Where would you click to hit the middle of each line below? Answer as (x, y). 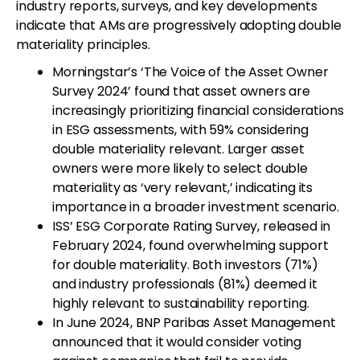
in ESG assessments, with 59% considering (181, 129)
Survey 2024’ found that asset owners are (182, 91)
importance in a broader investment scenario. (196, 207)
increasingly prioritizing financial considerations (198, 110)
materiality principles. (83, 44)
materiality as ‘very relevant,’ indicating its (183, 187)
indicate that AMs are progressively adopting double (179, 25)
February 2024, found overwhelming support (190, 245)
